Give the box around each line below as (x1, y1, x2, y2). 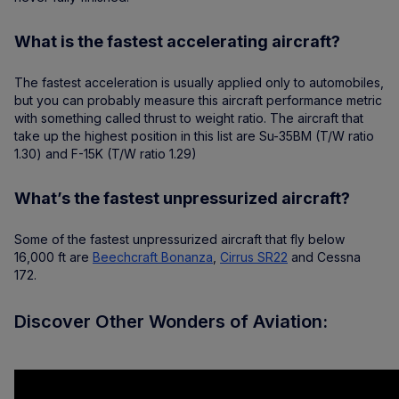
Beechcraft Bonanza (93, 249, 213, 265)
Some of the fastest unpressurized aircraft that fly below (14, 232, 345, 248)
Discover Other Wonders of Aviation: (14, 311, 328, 333)
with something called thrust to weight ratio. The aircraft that (14, 110, 363, 126)
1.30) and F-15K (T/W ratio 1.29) (14, 146, 197, 162)
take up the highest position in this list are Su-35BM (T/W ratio (14, 128, 374, 144)
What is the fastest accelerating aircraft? (14, 32, 340, 52)
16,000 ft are (14, 249, 93, 265)
